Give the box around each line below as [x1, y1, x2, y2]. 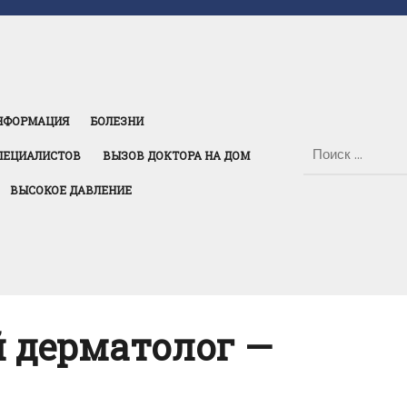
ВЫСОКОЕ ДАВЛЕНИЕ [10, 183, 132, 197]
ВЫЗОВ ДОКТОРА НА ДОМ [103, 148, 250, 163]
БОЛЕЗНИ [91, 114, 144, 128]
